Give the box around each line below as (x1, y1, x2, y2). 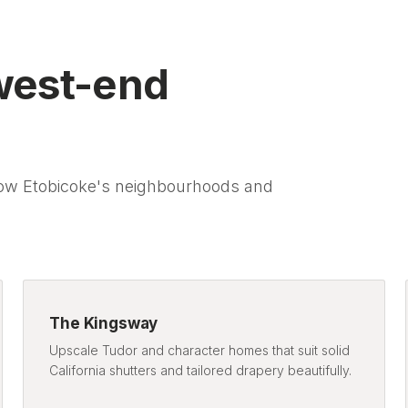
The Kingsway (49, 314, 158, 333)
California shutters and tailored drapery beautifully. (49, 362, 352, 379)
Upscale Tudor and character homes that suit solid (49, 342, 351, 359)
